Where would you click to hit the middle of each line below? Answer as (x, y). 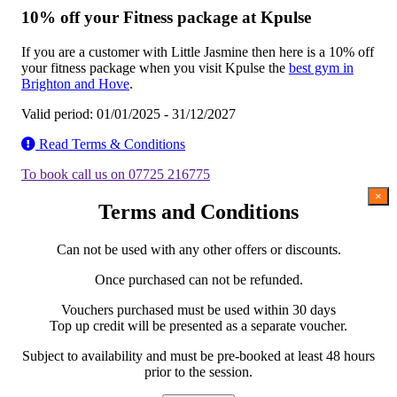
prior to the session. (198, 371)
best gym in (321, 68)
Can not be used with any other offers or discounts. (198, 249)
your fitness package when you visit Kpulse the (155, 68)
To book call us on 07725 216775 (116, 174)
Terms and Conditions (198, 211)
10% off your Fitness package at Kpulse (166, 18)
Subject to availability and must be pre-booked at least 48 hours (198, 355)
